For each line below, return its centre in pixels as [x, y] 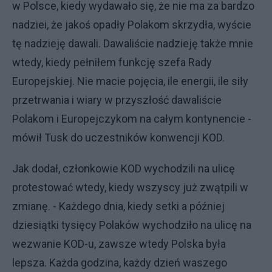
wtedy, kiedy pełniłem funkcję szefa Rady [112, 62]
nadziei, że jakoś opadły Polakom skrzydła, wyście [132, 24]
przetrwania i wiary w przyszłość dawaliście [117, 100]
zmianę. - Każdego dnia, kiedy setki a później [118, 206]
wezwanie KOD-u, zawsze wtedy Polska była [119, 243]
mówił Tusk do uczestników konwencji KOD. [118, 137]
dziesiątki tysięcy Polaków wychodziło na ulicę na [132, 225]
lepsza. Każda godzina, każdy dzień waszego [120, 262]
